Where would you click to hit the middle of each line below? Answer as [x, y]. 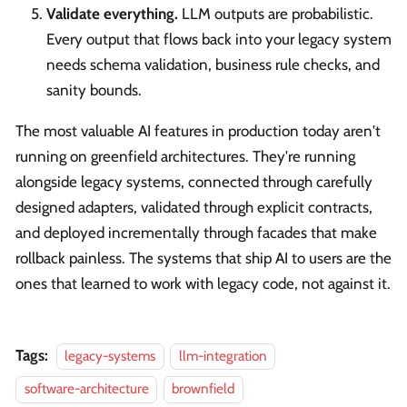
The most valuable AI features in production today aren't [198, 131]
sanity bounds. [94, 90]
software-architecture [86, 389]
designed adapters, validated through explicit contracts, [194, 208]
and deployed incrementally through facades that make [196, 233]
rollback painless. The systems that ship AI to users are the [203, 258]
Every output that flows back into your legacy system [219, 40]
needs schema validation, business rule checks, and [213, 65]
